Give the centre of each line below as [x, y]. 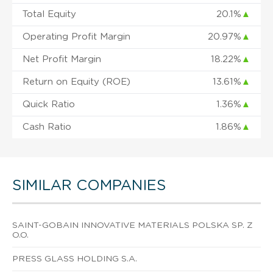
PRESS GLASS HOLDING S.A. [75, 259]
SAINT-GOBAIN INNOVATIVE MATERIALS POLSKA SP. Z [133, 225]
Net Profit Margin [62, 59]
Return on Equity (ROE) [76, 82]
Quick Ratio [49, 104]
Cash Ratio [47, 127]
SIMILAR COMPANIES [89, 186]
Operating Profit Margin [76, 37]
